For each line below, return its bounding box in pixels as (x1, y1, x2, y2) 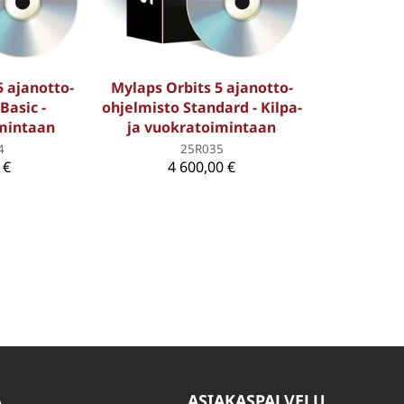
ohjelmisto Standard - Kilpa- (101, 96, 302, 117)
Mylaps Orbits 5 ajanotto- (110, 77, 293, 97)
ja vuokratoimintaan (127, 116, 277, 137)
